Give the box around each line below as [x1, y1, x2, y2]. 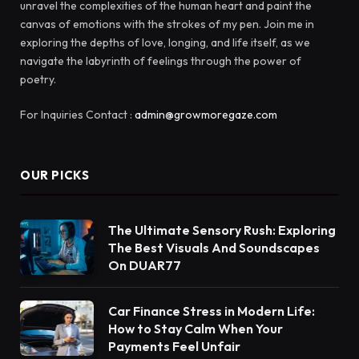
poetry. [20, 72, 56, 87]
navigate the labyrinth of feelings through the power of [20, 54, 301, 69]
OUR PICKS [20, 167, 90, 184]
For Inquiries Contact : [20, 107, 135, 123]
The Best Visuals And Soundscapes [108, 240, 320, 256]
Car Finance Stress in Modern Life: [108, 303, 315, 320]
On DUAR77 [108, 257, 181, 274]
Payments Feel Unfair [108, 338, 240, 355]
